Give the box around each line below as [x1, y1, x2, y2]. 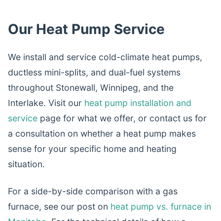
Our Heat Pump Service [8, 21, 165, 37]
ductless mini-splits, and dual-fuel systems [8, 67, 181, 77]
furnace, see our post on [8, 201, 110, 212]
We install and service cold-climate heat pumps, [8, 52, 202, 62]
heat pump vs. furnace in [110, 201, 211, 212]
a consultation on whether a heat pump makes [8, 128, 196, 139]
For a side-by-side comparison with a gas [8, 186, 178, 196]
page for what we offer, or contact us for [37, 113, 207, 123]
